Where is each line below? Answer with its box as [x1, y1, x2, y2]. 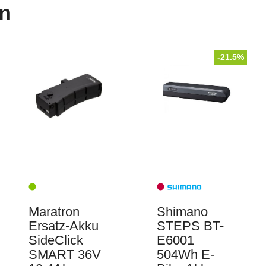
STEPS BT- [157, 218, 224, 234]
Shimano [157, 204, 208, 220]
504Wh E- [157, 247, 214, 262]
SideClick [28, 233, 83, 248]
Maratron [28, 204, 80, 220]
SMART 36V [28, 247, 101, 262]
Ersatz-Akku [28, 218, 99, 234]
